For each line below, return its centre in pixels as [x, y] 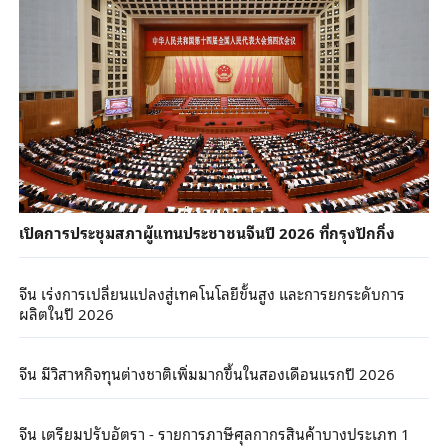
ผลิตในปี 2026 [66, 312]
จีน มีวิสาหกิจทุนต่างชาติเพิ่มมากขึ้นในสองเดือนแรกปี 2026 [206, 372]
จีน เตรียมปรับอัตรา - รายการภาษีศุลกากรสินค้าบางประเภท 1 [214, 432]
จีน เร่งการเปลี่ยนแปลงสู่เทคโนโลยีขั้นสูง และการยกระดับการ [211, 292]
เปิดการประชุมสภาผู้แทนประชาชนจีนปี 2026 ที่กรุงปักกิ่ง [206, 232]
